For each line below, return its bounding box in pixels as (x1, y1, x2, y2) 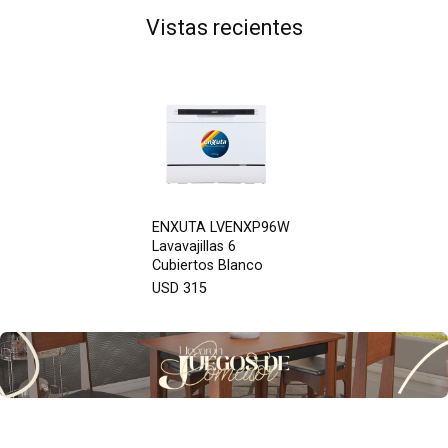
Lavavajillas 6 (151, 238, 236, 255)
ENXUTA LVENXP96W (151, 219, 290, 236)
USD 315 (151, 280, 207, 297)
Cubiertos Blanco (151, 257, 263, 274)
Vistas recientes (145, 15, 303, 40)
